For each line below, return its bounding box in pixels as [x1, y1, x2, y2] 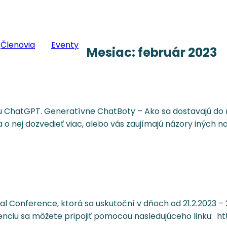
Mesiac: [87, 44, 138, 61]
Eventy [51, 39, 79, 51]
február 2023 [138, 44, 217, 61]
